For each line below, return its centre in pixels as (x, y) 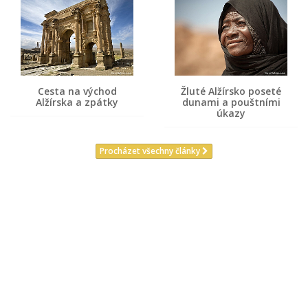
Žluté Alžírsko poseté (231, 91)
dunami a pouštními (231, 102)
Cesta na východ (77, 91)
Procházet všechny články (151, 151)
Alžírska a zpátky (77, 102)
